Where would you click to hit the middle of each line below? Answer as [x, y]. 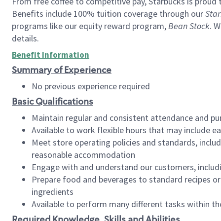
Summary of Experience [62, 70]
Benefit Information [51, 55]
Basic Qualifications [53, 102]
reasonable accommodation [83, 155]
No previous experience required [92, 86]
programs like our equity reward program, [90, 26]
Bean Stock [189, 26]
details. [26, 38]
